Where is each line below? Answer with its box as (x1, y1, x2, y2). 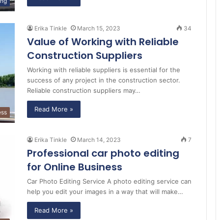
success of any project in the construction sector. (27, 76, 180, 84)
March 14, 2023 (77, 136, 121, 144)
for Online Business (27, 160, 122, 174)
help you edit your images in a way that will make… (27, 188, 183, 196)
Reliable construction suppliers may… (27, 86, 140, 95)
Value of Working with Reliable (27, 35, 179, 49)
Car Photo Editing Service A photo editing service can (27, 177, 192, 186)
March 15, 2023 (77, 25, 120, 32)
